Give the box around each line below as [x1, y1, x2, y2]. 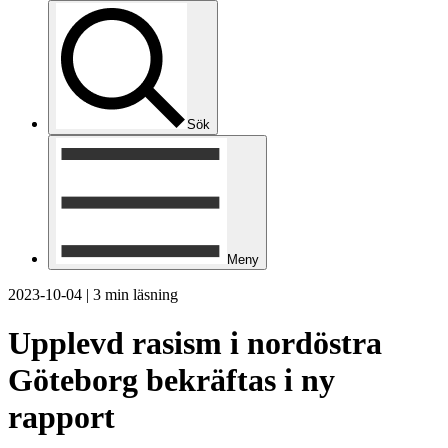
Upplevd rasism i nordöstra [8, 325, 382, 362]
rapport [8, 399, 115, 436]
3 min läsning [93, 286, 178, 303]
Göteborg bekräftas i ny [8, 362, 335, 399]
